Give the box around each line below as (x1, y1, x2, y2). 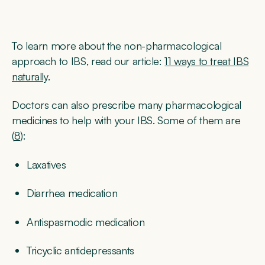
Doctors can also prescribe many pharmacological (12, 98, 242, 112)
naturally (12, 70, 48, 83)
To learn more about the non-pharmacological (12, 39, 222, 53)
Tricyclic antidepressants (27, 243, 137, 257)
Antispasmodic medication (27, 215, 145, 228)
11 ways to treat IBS (164, 54, 249, 68)
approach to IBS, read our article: (12, 54, 165, 68)
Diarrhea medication (27, 186, 118, 200)
